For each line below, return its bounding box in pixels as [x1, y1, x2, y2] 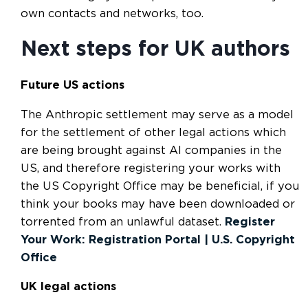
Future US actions [21, 80, 124, 91]
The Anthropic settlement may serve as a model [21, 109, 294, 120]
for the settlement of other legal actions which [21, 126, 286, 138]
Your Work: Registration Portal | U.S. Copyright [21, 234, 295, 245]
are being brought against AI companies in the [21, 144, 282, 156]
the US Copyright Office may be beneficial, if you [21, 180, 299, 192]
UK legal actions [21, 281, 116, 293]
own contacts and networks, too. [21, 8, 203, 20]
